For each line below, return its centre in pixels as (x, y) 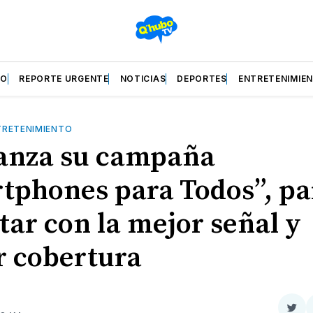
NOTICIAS (143, 79)
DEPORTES (202, 79)
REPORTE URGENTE (64, 79)
